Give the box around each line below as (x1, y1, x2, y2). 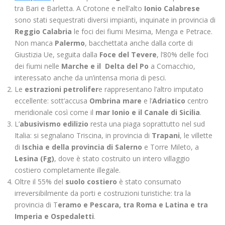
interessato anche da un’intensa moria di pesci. (15, 73, 166, 82)
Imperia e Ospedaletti (15, 211, 94, 221)
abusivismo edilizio (20, 119, 88, 129)
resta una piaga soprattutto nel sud (88, 119, 205, 129)
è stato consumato (117, 177, 181, 186)
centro (185, 96, 208, 105)
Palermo (55, 38, 85, 48)
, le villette (180, 131, 212, 140)
